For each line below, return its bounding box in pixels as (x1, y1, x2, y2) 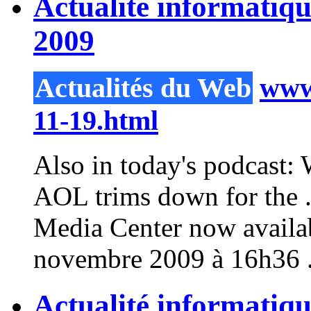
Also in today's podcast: (33, 150, 301, 180)
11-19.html (33, 104, 158, 136)
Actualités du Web (35, 72, 251, 103)
